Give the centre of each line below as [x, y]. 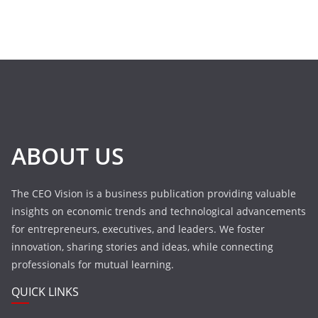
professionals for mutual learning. [93, 265]
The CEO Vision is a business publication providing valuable [154, 194]
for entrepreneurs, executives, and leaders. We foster [138, 229]
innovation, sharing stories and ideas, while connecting [142, 247]
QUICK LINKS [45, 292]
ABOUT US [68, 156]
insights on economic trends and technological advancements [159, 212]
